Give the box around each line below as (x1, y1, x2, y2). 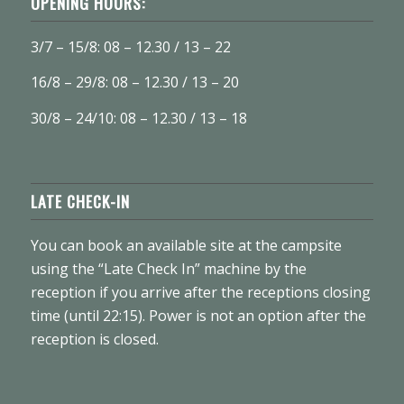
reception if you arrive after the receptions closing (30, 281, 371, 302)
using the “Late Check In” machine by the (30, 258, 307, 279)
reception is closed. (30, 328, 159, 349)
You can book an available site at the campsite (30, 234, 342, 255)
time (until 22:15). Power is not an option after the (30, 305, 366, 326)
